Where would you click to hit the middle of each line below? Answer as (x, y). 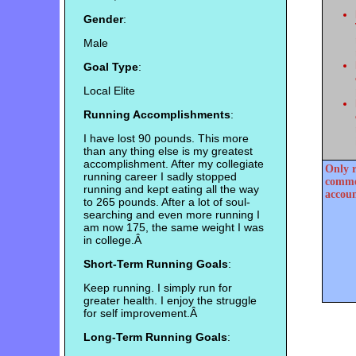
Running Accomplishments (157, 115)
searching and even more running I (171, 215)
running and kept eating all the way (171, 190)
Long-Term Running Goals (155, 337)
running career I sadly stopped (160, 177)
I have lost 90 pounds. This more (166, 139)
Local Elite (109, 91)
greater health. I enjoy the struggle (170, 301)
